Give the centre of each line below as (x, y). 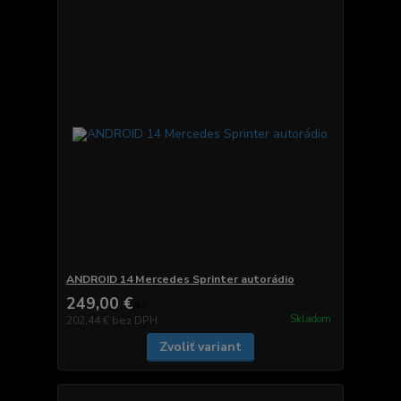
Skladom (310, 319)
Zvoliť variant (200, 347)
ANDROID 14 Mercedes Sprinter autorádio (180, 280)
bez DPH (134, 321)
